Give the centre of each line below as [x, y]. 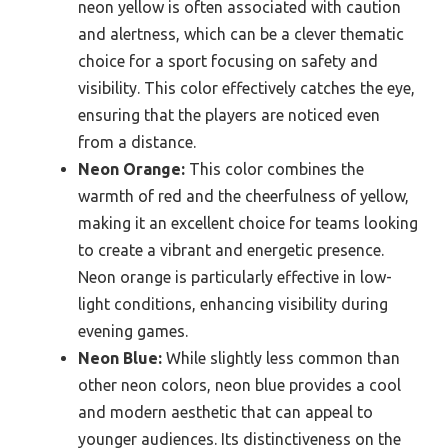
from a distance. [137, 141]
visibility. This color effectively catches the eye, [246, 87]
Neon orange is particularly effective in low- [235, 276]
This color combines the [274, 168]
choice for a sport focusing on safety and [228, 60]
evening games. [133, 330]
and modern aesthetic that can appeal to [225, 411]
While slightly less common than [281, 357]
